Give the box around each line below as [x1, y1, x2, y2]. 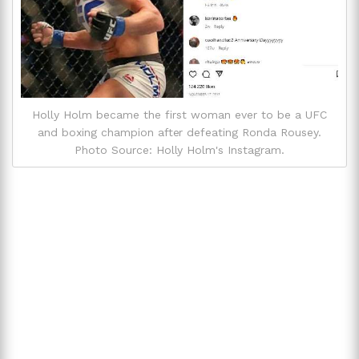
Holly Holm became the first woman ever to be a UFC [32, 108, 327, 122]
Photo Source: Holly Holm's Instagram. [74, 143, 285, 157]
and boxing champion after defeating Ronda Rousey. [37, 126, 322, 139]
